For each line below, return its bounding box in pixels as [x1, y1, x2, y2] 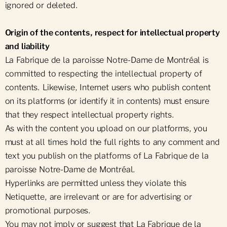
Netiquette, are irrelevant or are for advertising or [5, 192, 192, 201]
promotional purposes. [5, 206, 91, 215]
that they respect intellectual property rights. [5, 110, 174, 119]
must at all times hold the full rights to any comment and [5, 137, 220, 146]
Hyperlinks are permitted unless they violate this [5, 178, 187, 187]
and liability [5, 42, 50, 51]
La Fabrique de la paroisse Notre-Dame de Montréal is [5, 55, 209, 64]
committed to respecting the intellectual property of [5, 69, 202, 78]
